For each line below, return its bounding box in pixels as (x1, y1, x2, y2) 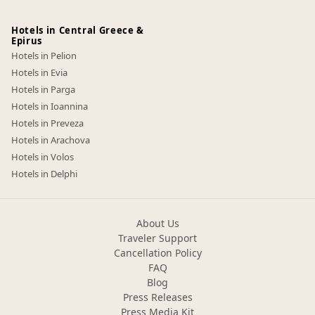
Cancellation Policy (113, 246, 202, 259)
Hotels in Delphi (11, 167, 77, 180)
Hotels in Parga (11, 83, 75, 96)
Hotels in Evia (11, 66, 67, 79)
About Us (136, 217, 179, 230)
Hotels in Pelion (11, 49, 77, 62)
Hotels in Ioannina (11, 100, 88, 112)
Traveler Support (118, 231, 197, 245)
